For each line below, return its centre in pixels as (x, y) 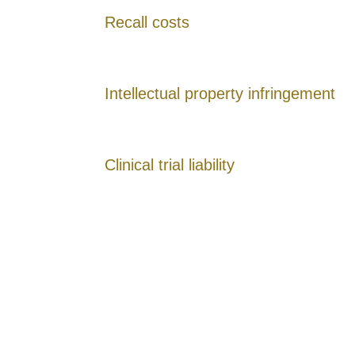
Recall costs (147, 22)
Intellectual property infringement (220, 93)
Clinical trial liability (170, 164)
